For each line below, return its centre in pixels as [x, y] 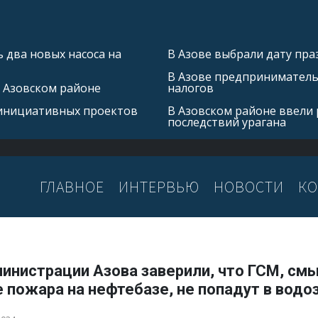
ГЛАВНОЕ [72, 186]
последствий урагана [227, 122]
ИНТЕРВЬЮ [159, 186]
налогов [191, 88]
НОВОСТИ [249, 186]
